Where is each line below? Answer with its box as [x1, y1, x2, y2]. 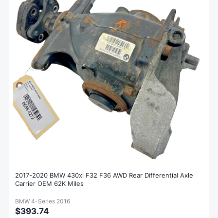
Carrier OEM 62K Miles [15, 180, 84, 188]
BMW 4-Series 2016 [15, 198, 70, 205]
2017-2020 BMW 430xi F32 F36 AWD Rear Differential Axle [15, 171, 193, 180]
